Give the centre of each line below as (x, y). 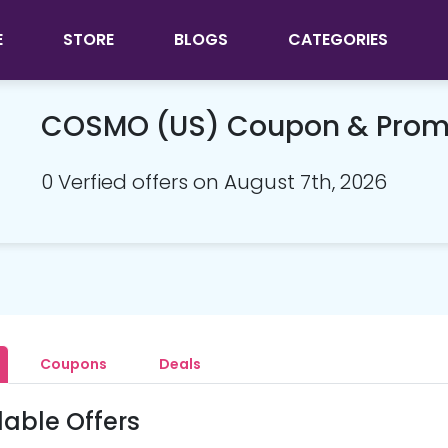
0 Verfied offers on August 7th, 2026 (214, 182)
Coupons (73, 364)
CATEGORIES (337, 39)
